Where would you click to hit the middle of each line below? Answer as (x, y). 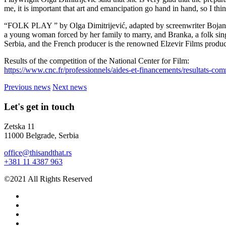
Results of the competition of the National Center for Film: (98, 61)
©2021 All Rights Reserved (48, 179)
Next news (70, 87)
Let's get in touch (39, 107)
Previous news (27, 87)
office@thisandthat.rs (38, 152)
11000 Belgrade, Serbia (41, 135)
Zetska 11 (19, 126)
